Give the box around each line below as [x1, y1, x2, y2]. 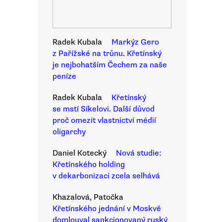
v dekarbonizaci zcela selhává [53, 171, 160, 181]
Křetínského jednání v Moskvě [53, 204, 161, 214]
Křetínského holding [53, 160, 125, 169]
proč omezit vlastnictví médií [53, 115, 156, 125]
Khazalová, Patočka [53, 192, 123, 202]
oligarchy [53, 127, 86, 137]
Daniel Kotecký [53, 148, 107, 158]
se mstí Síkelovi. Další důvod [53, 104, 155, 114]
